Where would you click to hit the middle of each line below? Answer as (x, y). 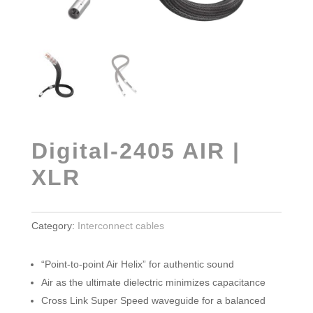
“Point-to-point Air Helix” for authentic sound (137, 264)
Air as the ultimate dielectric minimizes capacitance (153, 282)
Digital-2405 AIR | (136, 151)
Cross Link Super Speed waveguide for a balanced (153, 300)
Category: (54, 225)
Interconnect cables (121, 225)
